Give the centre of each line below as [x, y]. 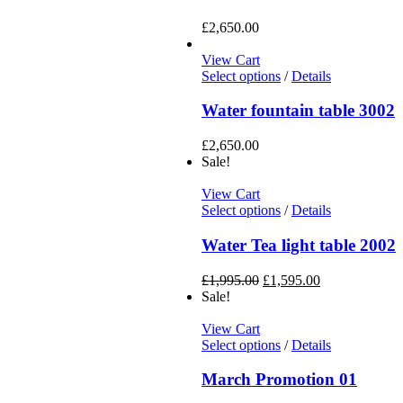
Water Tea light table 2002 [299, 245]
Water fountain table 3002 [298, 111]
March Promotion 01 [279, 380]
